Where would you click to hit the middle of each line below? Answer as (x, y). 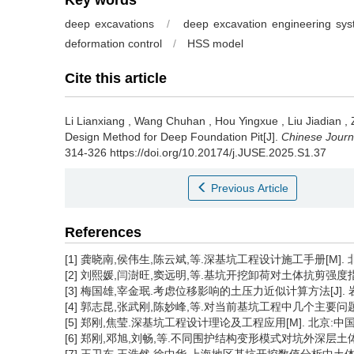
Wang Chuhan (170, 121)
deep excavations (110, 24)
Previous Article (250, 188)
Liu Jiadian (314, 121)
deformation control (113, 43)
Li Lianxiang (95, 121)
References (103, 232)
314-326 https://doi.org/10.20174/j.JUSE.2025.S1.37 (196, 153)
